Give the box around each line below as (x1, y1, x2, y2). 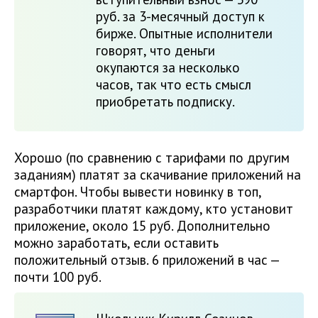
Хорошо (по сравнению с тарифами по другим (14, 149, 290, 167)
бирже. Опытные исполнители (96, 25, 273, 43)
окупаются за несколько (96, 59, 240, 77)
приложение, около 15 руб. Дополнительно (14, 217, 270, 235)
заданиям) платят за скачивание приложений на (14, 166, 301, 184)
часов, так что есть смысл (96, 76, 251, 94)
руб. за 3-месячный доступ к (96, 8, 265, 26)
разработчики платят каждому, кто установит (14, 200, 293, 218)
